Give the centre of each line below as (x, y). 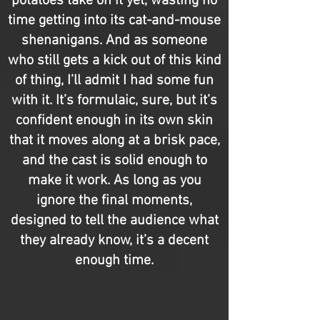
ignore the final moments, (114, 201)
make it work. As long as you (114, 181)
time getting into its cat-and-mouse (114, 21)
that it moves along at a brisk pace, (114, 141)
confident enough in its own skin (114, 121)
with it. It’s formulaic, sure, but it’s (114, 101)
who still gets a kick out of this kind (114, 61)
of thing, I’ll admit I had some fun (114, 81)
